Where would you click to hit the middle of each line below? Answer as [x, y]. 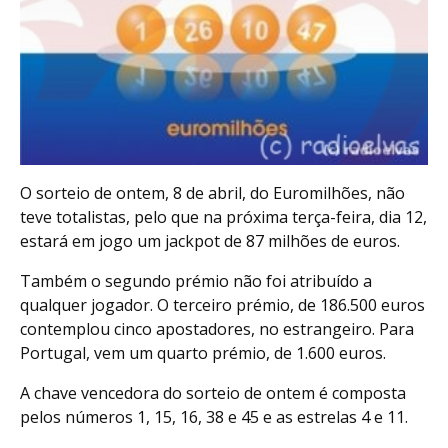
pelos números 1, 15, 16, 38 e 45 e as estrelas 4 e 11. [214, 416]
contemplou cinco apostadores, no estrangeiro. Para [217, 328]
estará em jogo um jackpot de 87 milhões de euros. [210, 240]
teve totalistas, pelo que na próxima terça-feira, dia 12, [223, 216]
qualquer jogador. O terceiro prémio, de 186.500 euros [222, 304]
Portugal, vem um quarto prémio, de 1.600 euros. [203, 352]
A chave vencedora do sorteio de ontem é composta [213, 392]
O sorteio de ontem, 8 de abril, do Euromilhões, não [212, 192]
